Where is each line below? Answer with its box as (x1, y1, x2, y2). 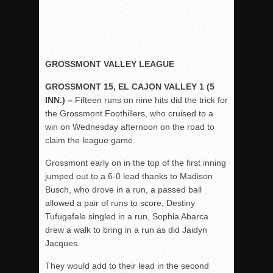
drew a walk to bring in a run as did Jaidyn (45, 224, 207, 235)
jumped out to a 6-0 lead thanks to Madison (45, 171, 213, 181)
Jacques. (45, 238, 80, 248)
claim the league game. (45, 135, 135, 145)
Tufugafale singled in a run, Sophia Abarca (45, 211, 208, 221)
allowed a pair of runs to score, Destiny (45, 197, 195, 208)
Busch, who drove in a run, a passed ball (45, 184, 202, 194)
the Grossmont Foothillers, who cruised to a (45, 108, 213, 118)
